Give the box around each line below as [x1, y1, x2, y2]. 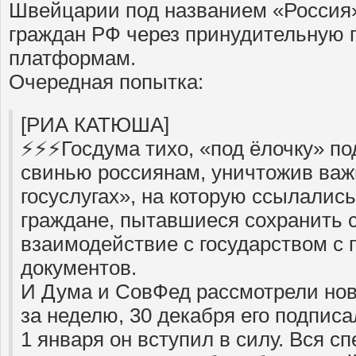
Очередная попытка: [9, 70, 203, 93]
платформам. [9, 46, 136, 69]
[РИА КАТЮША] [21, 113, 169, 136]
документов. [21, 256, 137, 279]
